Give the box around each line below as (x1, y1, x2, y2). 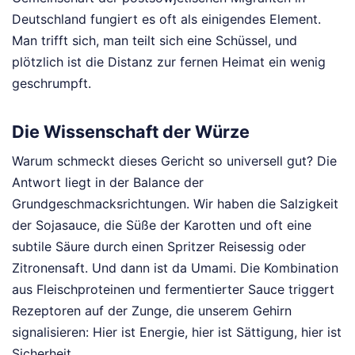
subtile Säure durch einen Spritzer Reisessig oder (12, 239, 306, 255)
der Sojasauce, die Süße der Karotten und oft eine (12, 217, 311, 234)
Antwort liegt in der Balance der (12, 174, 204, 191)
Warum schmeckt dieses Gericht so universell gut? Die (12, 153, 337, 170)
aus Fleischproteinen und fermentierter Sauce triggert (12, 281, 334, 298)
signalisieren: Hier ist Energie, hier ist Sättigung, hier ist (12, 324, 342, 341)
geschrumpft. (12, 75, 91, 92)
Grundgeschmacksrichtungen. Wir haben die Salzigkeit (12, 196, 338, 212)
